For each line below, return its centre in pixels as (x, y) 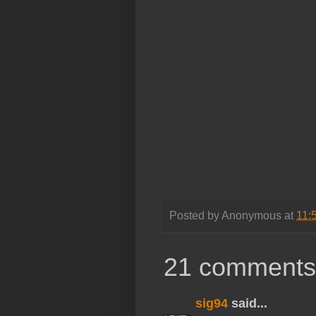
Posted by (195, 215)
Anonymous (251, 215)
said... (248, 303)
